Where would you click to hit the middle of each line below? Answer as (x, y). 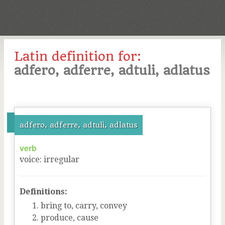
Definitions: (43, 192)
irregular (62, 159)
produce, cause (70, 218)
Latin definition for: (78, 56)
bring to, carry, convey (84, 206)
